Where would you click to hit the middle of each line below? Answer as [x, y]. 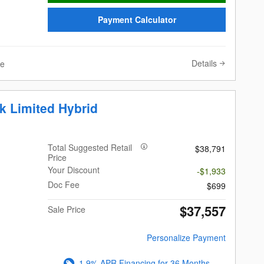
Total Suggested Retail [90, 148]
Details [204, 63]
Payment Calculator [137, 19]
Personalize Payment [186, 238]
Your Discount [74, 170]
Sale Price [67, 209]
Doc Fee [64, 185]
